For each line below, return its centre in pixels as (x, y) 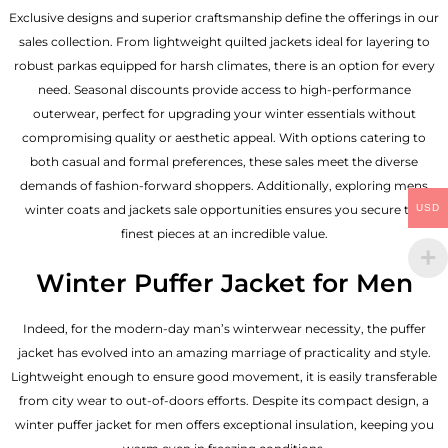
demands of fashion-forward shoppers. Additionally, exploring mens (224, 186)
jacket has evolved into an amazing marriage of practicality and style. (224, 352)
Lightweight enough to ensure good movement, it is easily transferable (224, 376)
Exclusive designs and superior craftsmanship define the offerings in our (224, 18)
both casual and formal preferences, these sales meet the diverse (224, 162)
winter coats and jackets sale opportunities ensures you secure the (224, 210)
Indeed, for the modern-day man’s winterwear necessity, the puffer (224, 328)
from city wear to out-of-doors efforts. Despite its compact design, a (224, 400)
